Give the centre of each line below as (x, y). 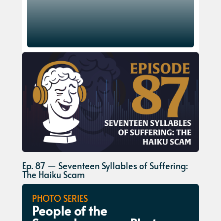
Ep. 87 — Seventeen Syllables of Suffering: (105, 165)
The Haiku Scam (53, 174)
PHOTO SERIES (60, 198)
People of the (69, 210)
